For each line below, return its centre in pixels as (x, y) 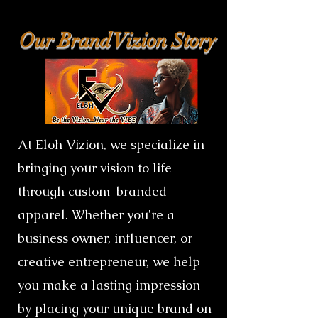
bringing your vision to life (95, 168)
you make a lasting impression (109, 285)
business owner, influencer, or (105, 238)
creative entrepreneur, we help (109, 261)
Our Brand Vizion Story (117, 40)
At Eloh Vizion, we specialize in (111, 144)
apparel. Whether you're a (96, 214)
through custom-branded (92, 191)
